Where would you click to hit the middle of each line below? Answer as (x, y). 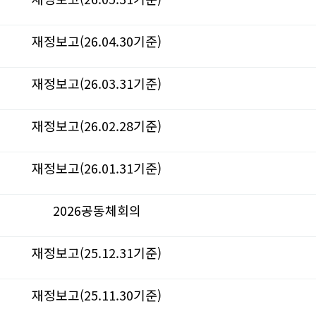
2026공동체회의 (97, 210)
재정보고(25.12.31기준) (97, 253)
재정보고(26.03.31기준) (97, 83)
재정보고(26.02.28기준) (97, 126)
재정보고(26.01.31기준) (97, 168)
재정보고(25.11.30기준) (97, 295)
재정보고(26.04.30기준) (97, 41)
